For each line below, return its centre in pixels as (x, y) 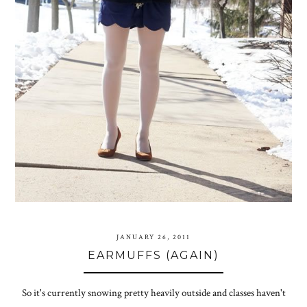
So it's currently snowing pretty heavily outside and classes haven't (153, 293)
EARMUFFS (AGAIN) (153, 256)
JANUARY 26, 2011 (153, 238)
